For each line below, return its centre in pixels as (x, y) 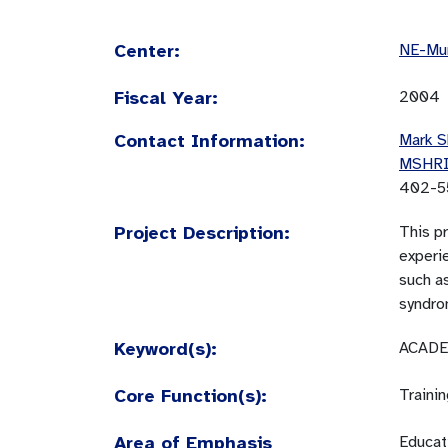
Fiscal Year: (166, 98)
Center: (147, 51)
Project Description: (202, 233)
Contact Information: (209, 141)
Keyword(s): (165, 349)
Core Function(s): (190, 396)
